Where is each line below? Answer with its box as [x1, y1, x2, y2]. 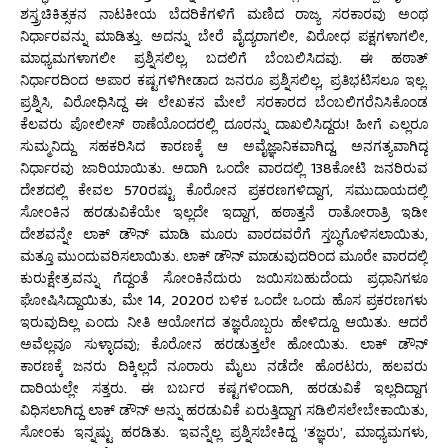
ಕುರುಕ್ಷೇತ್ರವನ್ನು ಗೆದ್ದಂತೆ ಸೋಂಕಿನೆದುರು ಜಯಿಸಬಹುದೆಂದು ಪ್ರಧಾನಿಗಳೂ [20, 266, 428, 289]
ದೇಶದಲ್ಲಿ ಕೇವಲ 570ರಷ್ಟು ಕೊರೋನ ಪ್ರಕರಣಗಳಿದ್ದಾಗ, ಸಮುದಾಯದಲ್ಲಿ [20, 178, 428, 201]
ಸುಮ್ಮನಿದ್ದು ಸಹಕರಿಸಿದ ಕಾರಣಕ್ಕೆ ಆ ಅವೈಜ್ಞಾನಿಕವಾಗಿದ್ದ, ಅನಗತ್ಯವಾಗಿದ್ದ [20, 134, 428, 157]
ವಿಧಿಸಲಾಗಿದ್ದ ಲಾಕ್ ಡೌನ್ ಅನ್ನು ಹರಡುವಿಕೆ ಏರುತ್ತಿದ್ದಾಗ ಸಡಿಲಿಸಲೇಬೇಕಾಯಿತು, [20, 398, 428, 421]
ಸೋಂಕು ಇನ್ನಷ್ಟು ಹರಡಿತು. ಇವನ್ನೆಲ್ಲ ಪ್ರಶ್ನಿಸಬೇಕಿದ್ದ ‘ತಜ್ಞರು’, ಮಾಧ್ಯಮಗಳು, [20, 420, 428, 443]
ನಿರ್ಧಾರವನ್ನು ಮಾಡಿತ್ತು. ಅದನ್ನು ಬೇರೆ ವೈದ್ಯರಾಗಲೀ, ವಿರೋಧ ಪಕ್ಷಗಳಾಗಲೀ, [20, 24, 428, 47]
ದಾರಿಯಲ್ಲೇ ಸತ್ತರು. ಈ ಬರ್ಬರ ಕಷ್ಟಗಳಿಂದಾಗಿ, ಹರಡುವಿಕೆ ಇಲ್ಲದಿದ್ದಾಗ [20, 376, 428, 399]
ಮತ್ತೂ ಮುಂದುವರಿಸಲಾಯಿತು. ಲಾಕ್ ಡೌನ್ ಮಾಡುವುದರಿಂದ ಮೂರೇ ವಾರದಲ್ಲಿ [20, 244, 428, 267]
